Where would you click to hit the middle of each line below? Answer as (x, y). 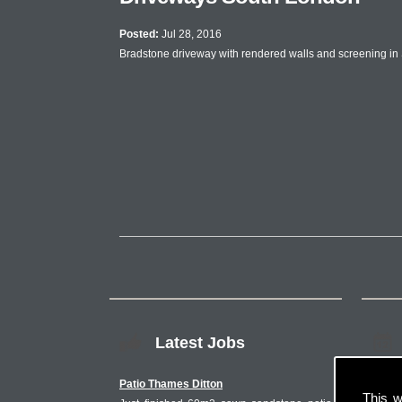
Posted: (139, 34)
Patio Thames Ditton (171, 384)
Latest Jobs (200, 343)
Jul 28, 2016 (190, 34)
